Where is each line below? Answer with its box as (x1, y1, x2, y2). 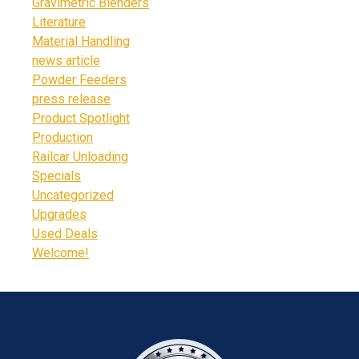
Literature (32, 14, 86, 30)
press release (32, 91, 111, 107)
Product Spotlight (32, 111, 130, 127)
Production (32, 130, 93, 146)
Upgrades (32, 207, 87, 223)
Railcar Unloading (32, 149, 128, 165)
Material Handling (32, 34, 130, 50)
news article (32, 53, 100, 69)
